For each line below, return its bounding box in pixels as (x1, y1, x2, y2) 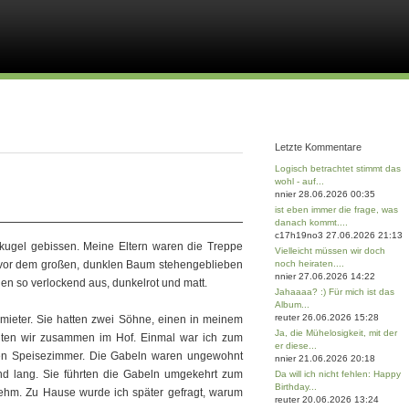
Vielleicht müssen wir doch (275, 246, 385, 256)
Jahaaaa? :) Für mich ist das (275, 287, 394, 297)
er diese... (275, 341, 317, 351)
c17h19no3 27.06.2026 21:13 (275, 230, 403, 240)
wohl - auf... (275, 176, 324, 186)
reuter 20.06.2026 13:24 (275, 394, 379, 404)
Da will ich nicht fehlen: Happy (275, 369, 401, 379)
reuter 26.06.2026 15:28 (275, 312, 379, 322)
